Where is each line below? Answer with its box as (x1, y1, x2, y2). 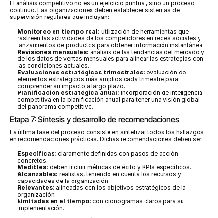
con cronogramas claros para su (91, 198, 184, 205)
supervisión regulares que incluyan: (10, 13, 109, 20)
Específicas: (18, 150, 56, 157)
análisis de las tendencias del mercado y (89, 48, 204, 55)
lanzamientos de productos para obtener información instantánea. (18, 41, 204, 49)
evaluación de (145, 69, 186, 76)
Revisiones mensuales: (18, 48, 89, 55)
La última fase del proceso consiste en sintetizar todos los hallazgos (10, 128, 204, 136)
